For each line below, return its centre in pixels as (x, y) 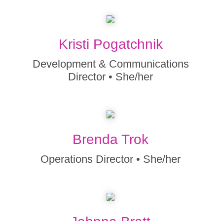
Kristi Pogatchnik (110, 44)
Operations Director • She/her (110, 159)
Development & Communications (110, 64)
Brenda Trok (110, 139)
